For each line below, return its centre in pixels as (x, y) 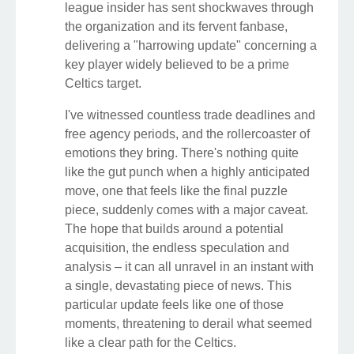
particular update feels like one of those (174, 305)
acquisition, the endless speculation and (177, 248)
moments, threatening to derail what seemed (188, 324)
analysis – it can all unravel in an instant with (189, 267)
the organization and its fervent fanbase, (176, 27)
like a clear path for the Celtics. (151, 343)
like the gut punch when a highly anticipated (187, 172)
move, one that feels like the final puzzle (176, 191)
